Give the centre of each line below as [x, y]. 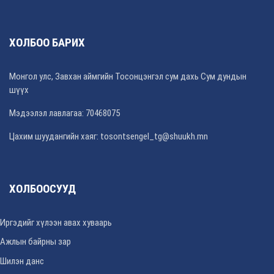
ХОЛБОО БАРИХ [47, 43]
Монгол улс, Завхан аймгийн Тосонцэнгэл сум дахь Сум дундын [128, 76]
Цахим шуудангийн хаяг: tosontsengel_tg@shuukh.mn [109, 136]
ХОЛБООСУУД [43, 189]
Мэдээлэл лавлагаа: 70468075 [65, 113]
